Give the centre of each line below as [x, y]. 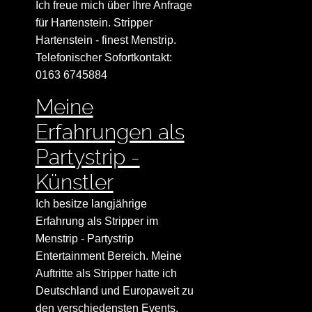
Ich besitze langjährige [91, 204]
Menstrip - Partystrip [84, 239]
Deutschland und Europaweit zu [114, 291]
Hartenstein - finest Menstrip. [106, 40]
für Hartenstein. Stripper [94, 23]
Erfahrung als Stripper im [96, 221]
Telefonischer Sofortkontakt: [103, 58]
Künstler [74, 182]
